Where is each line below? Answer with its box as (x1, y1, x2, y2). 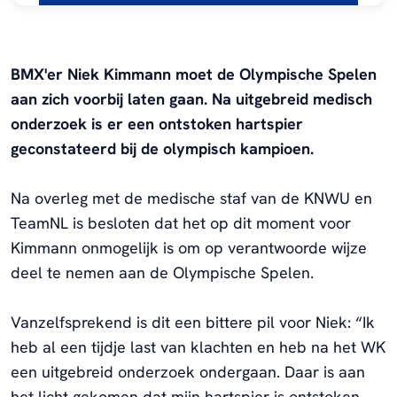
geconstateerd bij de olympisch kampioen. (11, 138, 314, 160)
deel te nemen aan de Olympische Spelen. (11, 262, 314, 284)
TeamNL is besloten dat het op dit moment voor (11, 213, 351, 234)
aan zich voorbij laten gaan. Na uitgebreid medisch (11, 89, 372, 110)
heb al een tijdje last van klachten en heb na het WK (11, 337, 385, 358)
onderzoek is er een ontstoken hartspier (11, 113, 303, 135)
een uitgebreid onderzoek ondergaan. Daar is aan (11, 362, 365, 383)
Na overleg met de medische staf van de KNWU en (11, 188, 372, 209)
